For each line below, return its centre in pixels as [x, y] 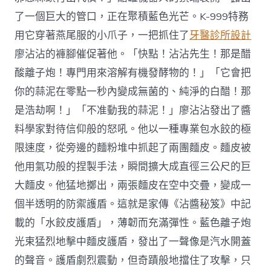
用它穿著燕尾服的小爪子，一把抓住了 [102, 35]
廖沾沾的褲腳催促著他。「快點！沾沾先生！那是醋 [133, 54]
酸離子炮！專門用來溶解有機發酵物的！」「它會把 [133, 73]
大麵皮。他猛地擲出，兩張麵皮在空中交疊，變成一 [133, 185]
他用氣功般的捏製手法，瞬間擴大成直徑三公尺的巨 [133, 166]
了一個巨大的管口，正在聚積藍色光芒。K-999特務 [132, 16]
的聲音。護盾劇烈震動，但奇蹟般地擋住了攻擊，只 [133, 260]
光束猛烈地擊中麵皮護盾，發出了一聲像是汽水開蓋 [133, 241]
